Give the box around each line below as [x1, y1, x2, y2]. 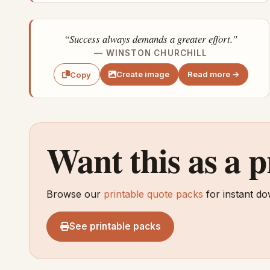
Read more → [187, 69, 240, 80]
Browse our [46, 187, 104, 200]
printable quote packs [104, 187, 203, 200]
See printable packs [69, 220, 161, 232]
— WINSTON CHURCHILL [94, 48, 208, 58]
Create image [116, 69, 170, 80]
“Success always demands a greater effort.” [64, 31, 238, 46]
